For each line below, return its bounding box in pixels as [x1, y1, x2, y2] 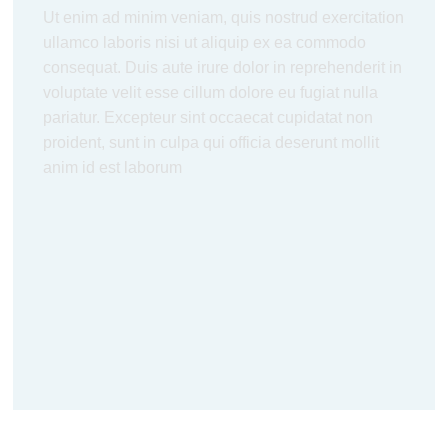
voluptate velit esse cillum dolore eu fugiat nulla [43, 84, 379, 101]
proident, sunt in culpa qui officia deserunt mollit [43, 134, 380, 151]
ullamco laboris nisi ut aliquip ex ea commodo [43, 34, 367, 51]
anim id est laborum [43, 159, 183, 176]
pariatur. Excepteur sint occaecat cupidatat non [43, 109, 374, 126]
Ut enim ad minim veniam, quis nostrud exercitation [43, 9, 405, 26]
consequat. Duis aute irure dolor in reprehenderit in [43, 59, 403, 76]
